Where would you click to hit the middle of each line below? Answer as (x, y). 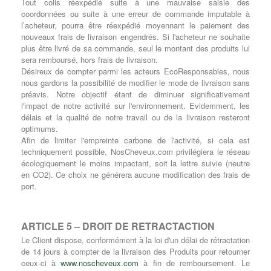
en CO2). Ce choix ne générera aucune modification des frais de (135, 175)
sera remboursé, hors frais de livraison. (90, 60)
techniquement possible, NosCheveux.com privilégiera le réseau (135, 152)
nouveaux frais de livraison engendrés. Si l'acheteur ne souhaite (135, 37)
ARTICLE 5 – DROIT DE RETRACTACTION (118, 226)
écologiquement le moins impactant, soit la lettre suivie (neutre (135, 163)
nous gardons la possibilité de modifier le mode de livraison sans (135, 83)
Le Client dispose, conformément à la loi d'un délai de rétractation (135, 240)
